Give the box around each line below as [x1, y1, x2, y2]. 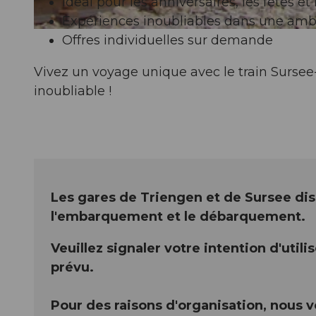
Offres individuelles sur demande [62, 32, 273, 48]
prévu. [51, 259, 94, 275]
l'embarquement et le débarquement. [51, 208, 305, 224]
